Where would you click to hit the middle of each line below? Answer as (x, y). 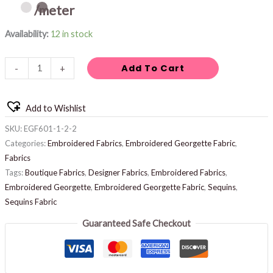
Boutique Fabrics (55, 172)
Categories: (26, 143)
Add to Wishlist (55, 108)
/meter (54, 10)
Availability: (27, 34)
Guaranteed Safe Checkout (136, 223)
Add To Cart (153, 69)
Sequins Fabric (30, 201)
